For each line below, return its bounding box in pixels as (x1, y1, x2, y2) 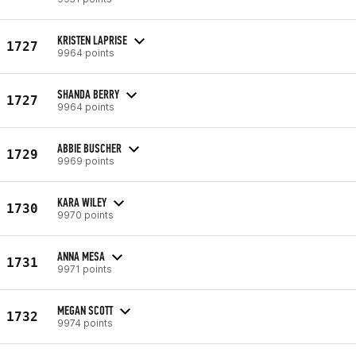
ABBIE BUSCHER (57, 140, 122, 156)
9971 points (57, 262, 112, 275)
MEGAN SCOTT (57, 302, 113, 318)
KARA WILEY (57, 194, 106, 210)
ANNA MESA (57, 248, 105, 264)
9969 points (57, 154, 114, 167)
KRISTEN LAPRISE (57, 32, 127, 48)
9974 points (57, 316, 113, 329)
